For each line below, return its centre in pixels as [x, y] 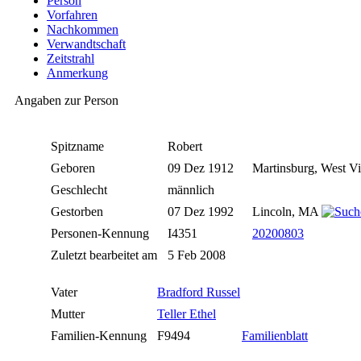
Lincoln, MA [287, 212]
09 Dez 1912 [202, 168]
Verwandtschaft [86, 44]
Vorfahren [72, 15]
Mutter [69, 314]
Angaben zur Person [66, 101]
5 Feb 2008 [198, 255]
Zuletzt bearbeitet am [106, 255]
